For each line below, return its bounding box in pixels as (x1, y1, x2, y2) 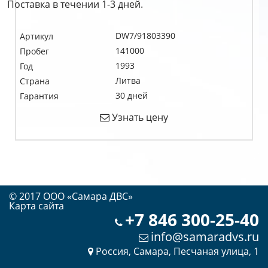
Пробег (20, 45, 49, 57)
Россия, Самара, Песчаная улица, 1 (96, 245, 259, 258)
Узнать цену (109, 111, 168, 124)
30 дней (115, 90, 148, 101)
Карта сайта (9, 199, 64, 212)
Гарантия (20, 90, 59, 102)
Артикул (20, 31, 53, 42)
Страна (20, 75, 50, 87)
